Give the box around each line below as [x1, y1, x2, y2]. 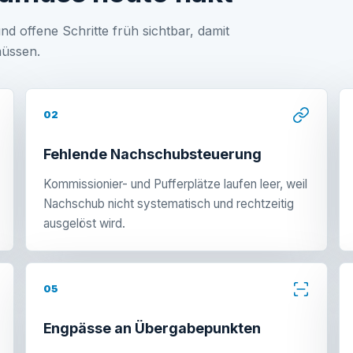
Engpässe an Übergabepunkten [43, 319, 261, 336]
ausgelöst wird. [43, 215, 125, 231]
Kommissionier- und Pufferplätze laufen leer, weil [43, 176, 307, 191]
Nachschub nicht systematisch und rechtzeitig [43, 195, 294, 211]
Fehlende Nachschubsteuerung [43, 145, 262, 162]
